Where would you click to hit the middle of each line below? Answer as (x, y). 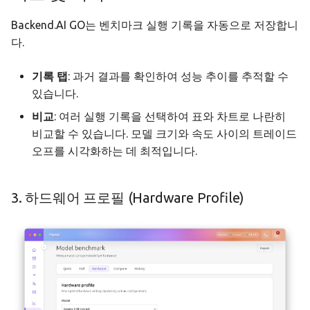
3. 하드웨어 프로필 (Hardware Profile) (128, 198)
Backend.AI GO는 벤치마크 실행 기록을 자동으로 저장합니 (155, 25)
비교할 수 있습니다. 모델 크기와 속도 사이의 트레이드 (164, 134)
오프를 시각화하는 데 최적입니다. (115, 151)
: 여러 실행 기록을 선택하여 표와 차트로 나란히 (170, 117)
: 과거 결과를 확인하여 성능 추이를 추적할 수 (178, 76)
